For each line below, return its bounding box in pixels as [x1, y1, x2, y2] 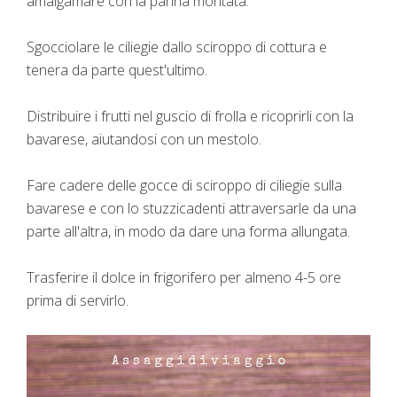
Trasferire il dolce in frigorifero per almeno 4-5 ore [27, 268, 341, 288]
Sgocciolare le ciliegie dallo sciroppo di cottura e [27, 37, 327, 58]
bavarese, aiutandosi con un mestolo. [27, 129, 261, 150]
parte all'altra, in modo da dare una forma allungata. [27, 222, 350, 242]
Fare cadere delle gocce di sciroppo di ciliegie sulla [27, 175, 342, 196]
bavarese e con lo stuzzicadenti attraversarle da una [27, 198, 356, 219]
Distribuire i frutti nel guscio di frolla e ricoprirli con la [27, 106, 354, 127]
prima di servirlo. [27, 291, 128, 311]
